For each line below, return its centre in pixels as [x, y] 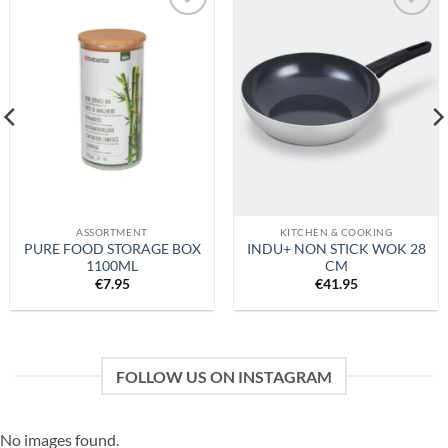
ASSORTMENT [112, 232]
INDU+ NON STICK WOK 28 [336, 248]
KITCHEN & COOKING [336, 232]
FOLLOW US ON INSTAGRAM [224, 376]
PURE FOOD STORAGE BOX [112, 248]
